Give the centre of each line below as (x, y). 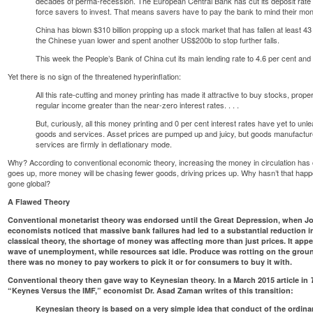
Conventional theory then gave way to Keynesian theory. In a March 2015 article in (159, 279)
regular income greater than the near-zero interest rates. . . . (138, 104)
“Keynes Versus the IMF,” (56, 290)
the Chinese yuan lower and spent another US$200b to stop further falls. (158, 39)
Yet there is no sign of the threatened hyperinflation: (95, 76)
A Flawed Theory (39, 201)
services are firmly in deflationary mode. (104, 144)
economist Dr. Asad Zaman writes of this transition (197, 290)
